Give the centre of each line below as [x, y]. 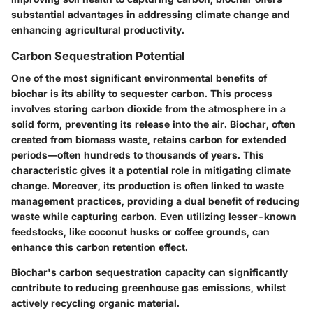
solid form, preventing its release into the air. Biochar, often [153, 124]
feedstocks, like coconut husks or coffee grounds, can [140, 231]
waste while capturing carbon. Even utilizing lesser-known [154, 216]
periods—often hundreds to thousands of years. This [138, 154]
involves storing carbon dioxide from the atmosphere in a [148, 108]
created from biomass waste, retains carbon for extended [149, 139]
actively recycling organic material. [95, 303]
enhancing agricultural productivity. [98, 29]
